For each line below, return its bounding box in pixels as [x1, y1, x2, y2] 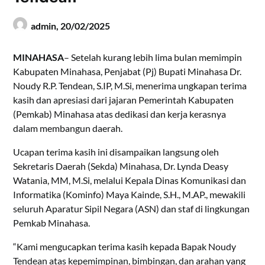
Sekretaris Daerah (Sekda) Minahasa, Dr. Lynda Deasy [13, 160, 229, 172]
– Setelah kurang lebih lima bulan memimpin [64, 51, 243, 63]
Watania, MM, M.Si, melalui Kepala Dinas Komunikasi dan [13, 174, 247, 186]
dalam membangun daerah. [13, 122, 123, 134]
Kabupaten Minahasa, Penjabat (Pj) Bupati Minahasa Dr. [13, 66, 242, 77]
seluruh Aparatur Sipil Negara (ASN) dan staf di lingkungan [13, 203, 250, 215]
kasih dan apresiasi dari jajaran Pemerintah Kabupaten [13, 94, 234, 106]
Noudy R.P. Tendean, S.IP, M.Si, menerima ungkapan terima [13, 80, 247, 92]
